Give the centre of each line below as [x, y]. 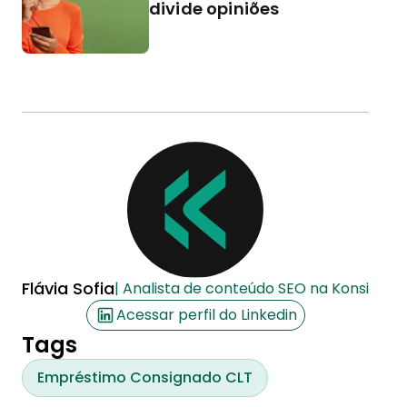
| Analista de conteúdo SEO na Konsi [242, 288]
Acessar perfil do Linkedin [206, 315]
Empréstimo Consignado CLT [145, 377]
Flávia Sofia [68, 288]
